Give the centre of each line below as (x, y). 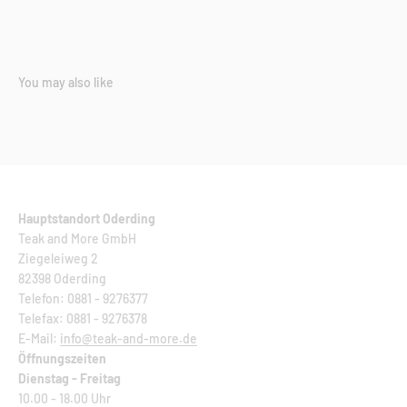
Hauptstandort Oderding (87, 218)
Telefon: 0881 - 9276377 (83, 298)
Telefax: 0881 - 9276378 (83, 318)
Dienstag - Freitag (69, 378)
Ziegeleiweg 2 (58, 258)
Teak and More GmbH (77, 238)
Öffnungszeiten (62, 358)
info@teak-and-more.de (129, 338)
